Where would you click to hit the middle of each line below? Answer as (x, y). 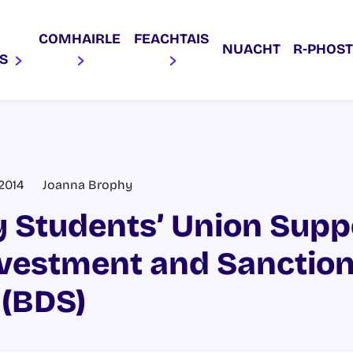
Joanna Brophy (88, 184)
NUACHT (251, 50)
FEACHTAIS (172, 39)
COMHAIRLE (80, 39)
